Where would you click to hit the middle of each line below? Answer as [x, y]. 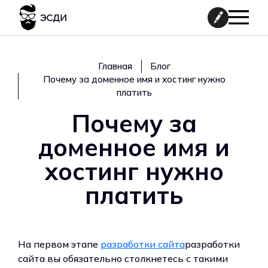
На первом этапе [59, 244]
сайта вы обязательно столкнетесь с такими [123, 258]
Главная [115, 66]
